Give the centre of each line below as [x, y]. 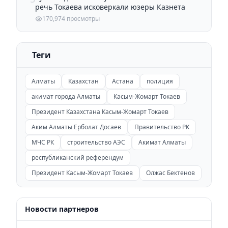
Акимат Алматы [162, 142]
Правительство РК [162, 127]
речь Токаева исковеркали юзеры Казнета [110, 7]
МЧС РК [43, 142]
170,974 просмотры [71, 18]
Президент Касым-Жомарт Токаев [82, 173]
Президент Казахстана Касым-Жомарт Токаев [100, 111]
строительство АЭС [96, 142]
